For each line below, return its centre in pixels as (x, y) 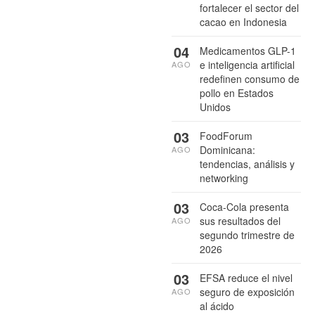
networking (224, 178)
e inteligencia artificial (247, 65)
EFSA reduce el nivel (246, 278)
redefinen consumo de (250, 79)
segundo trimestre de (247, 235)
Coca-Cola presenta (244, 207)
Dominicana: (227, 150)
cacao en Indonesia (243, 22)
